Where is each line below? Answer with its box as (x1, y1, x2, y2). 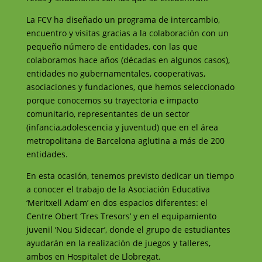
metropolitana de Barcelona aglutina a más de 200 (26, 135, 225, 146)
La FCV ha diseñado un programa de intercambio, (26, 14, 220, 25)
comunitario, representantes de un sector (26, 108, 189, 119)
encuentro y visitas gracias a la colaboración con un (26, 27, 229, 39)
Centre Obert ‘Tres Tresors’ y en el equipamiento (26, 211, 216, 222)
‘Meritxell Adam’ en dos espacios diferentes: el (26, 197, 208, 208)
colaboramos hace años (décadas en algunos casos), (26, 54, 230, 65)
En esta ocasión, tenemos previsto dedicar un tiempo (26, 170, 234, 181)
